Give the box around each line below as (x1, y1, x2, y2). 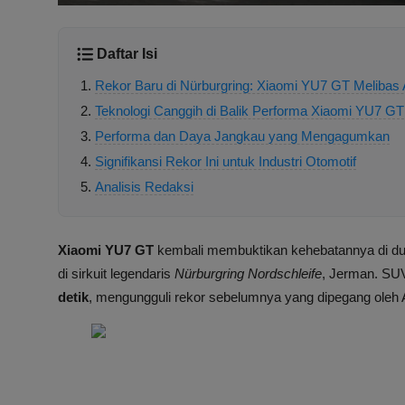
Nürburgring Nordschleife (174, 266, 322, 282)
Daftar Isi (97, 46, 157, 62)
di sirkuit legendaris (58, 266, 174, 282)
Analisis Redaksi (95, 179, 193, 195)
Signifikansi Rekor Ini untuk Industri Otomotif (95, 154, 356, 170)
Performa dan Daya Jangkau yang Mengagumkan (95, 128, 390, 145)
